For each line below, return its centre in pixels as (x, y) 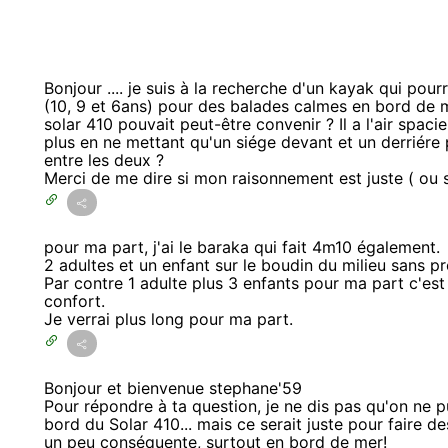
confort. (74, 301)
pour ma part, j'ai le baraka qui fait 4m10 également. (242, 247)
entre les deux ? (104, 160)
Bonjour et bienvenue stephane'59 (173, 388)
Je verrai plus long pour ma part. (168, 319)
